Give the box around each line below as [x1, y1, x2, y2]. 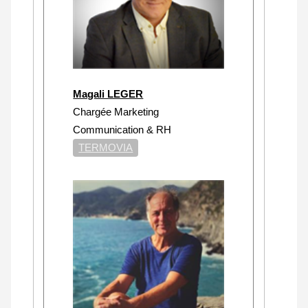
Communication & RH [73, 123, 175, 135]
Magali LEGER [73, 87, 144, 100]
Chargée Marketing [73, 105, 159, 118]
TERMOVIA [78, 141, 133, 153]
